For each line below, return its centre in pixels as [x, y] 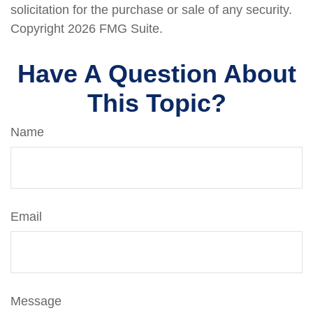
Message [36, 301]
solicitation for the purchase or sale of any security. [151, 10]
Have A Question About [156, 74]
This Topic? [156, 103]
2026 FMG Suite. [115, 29]
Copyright [39, 29]
